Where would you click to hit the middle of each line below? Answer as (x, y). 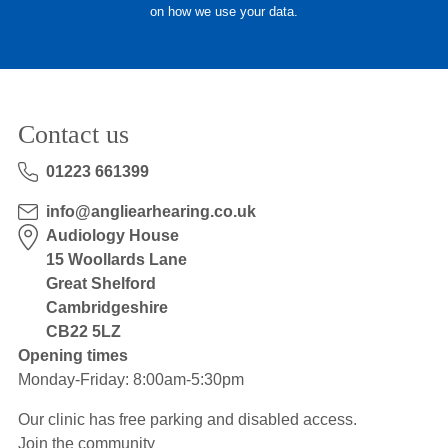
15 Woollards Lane (116, 259)
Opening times (72, 355)
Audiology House (112, 235)
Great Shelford (100, 283)
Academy (60, 85)
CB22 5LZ (83, 331)
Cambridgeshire (106, 307)
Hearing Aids (73, 13)
